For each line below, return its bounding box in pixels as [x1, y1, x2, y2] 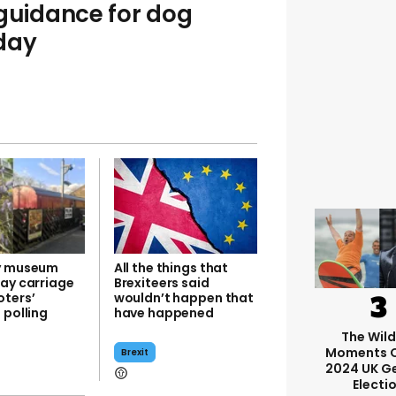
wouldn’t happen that [113, 289, 254, 307]
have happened [113, 304, 214, 322]
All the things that [113, 259, 229, 277]
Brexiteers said [113, 274, 209, 292]
